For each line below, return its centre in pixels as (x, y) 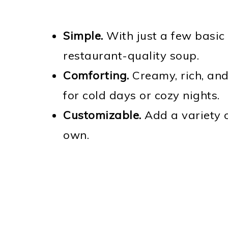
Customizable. (102, 115)
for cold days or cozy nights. (141, 95)
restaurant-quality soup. (131, 55)
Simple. (83, 36)
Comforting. (96, 75)
